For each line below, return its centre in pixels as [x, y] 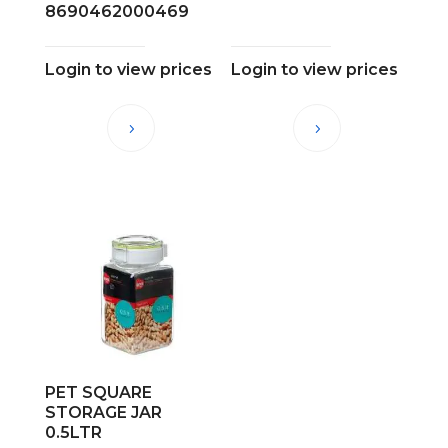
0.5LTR [73, 432]
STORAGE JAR [103, 412]
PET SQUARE [98, 392]
